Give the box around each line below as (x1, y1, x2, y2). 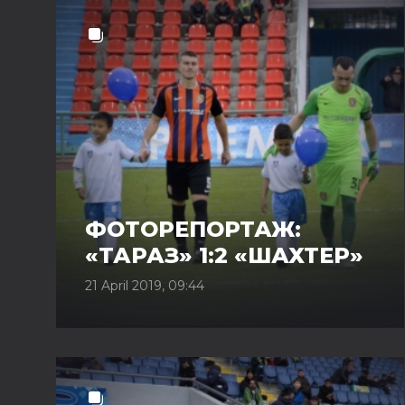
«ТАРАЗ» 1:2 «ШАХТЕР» (85, 242, 363, 268)
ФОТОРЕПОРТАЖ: (85, 216, 301, 242)
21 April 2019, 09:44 (85, 278, 204, 294)
